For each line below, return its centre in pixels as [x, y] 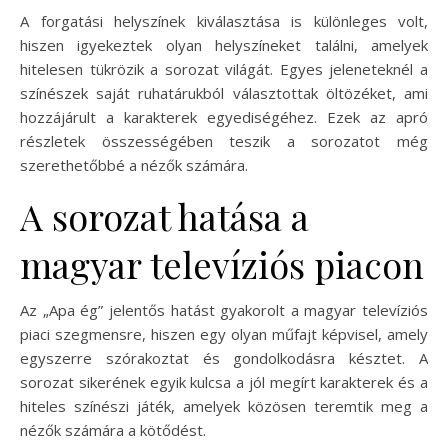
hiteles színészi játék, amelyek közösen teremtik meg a [224, 405]
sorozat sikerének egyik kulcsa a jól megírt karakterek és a [224, 381]
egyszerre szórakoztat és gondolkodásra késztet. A [224, 357]
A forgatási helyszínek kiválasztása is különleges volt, [224, 20]
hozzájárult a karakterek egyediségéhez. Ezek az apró [224, 116]
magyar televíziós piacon [222, 263]
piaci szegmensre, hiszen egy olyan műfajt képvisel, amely [224, 333]
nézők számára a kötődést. [113, 429]
